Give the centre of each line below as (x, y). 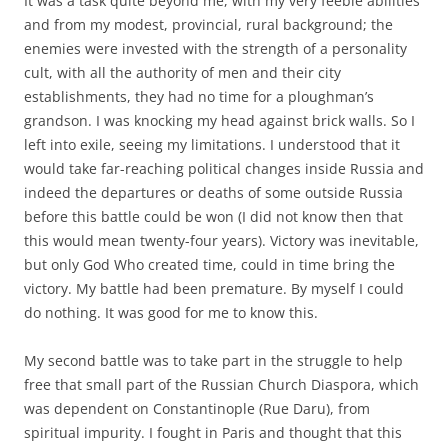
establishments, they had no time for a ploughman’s (199, 96)
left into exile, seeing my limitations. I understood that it (212, 144)
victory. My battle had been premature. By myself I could (214, 288)
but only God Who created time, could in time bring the (209, 264)
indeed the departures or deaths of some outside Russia (213, 192)
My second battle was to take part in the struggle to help (213, 360)
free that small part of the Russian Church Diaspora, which (221, 384)
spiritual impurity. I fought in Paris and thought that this (213, 432)
